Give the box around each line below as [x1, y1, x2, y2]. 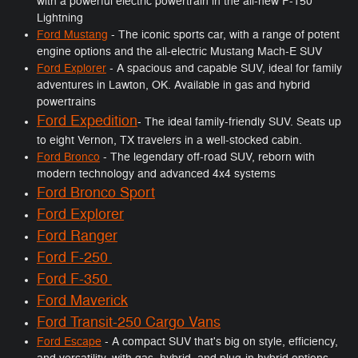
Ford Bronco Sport [37, 184, 155, 202]
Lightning [37, 11, 83, 26]
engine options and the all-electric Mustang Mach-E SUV [37, 45, 322, 59]
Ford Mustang [37, 28, 108, 42]
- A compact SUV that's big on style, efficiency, [101, 335, 338, 349]
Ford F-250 [37, 249, 112, 267]
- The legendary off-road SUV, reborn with [100, 150, 315, 165]
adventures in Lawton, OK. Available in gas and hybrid [37, 78, 310, 93]
